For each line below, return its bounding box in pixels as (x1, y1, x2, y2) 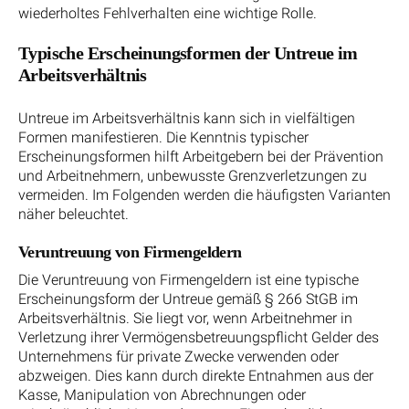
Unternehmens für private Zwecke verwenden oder (18, 348, 339, 366)
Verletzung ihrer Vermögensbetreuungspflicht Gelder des (18, 329, 379, 347)
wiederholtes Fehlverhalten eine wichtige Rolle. (18, 4, 317, 22)
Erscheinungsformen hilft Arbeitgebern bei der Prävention (18, 147, 383, 165)
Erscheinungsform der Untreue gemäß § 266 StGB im (18, 290, 358, 309)
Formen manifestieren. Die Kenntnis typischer (18, 128, 309, 146)
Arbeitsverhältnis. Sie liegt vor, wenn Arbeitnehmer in (18, 309, 352, 328)
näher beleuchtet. (18, 204, 129, 223)
